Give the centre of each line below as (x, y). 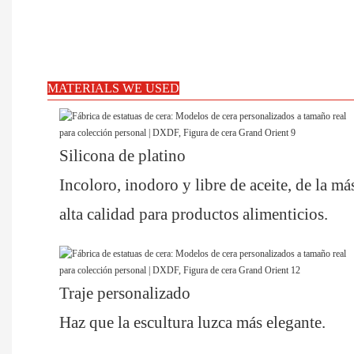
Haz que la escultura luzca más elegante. (192, 323)
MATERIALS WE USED (113, 88)
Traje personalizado (125, 294)
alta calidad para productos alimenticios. (194, 215)
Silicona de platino (122, 156)
